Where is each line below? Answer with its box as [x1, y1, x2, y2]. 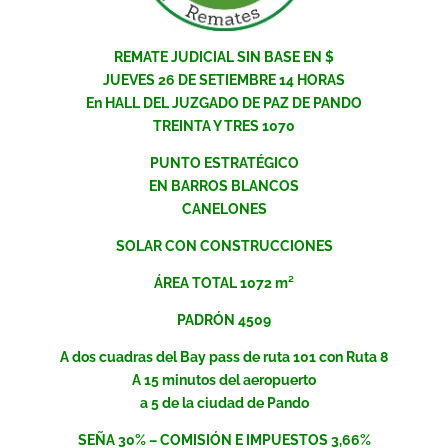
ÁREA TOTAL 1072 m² [154, 275, 294, 292]
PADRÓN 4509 [177, 312, 271, 329]
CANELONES [181, 201, 267, 218]
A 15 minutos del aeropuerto [132, 372, 316, 389]
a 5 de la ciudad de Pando [139, 395, 309, 412]
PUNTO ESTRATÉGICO [149, 155, 299, 172]
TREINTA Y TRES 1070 [153, 118, 295, 135]
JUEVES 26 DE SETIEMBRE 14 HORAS [103, 72, 345, 89]
